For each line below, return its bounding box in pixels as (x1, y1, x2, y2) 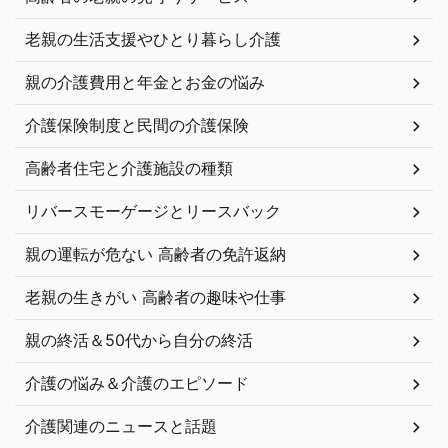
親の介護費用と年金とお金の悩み (25, 72, 265, 92)
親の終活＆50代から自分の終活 (25, 330, 253, 350)
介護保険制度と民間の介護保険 (25, 115, 249, 135)
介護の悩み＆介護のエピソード (25, 373, 249, 393)
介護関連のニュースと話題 (25, 416, 217, 436)
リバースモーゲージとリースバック (25, 201, 281, 221)
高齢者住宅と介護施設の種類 (25, 158, 233, 178)
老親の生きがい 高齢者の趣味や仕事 (25, 287, 286, 307)
